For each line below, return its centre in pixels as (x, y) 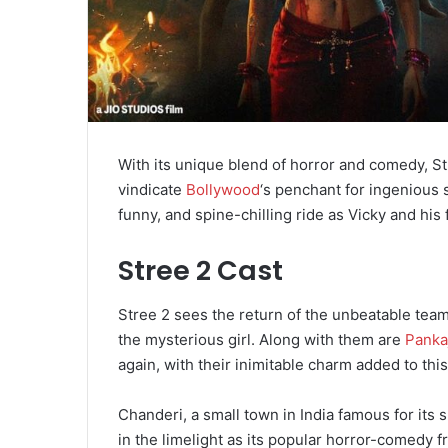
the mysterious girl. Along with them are (261, 340)
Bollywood (223, 189)
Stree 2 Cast (200, 270)
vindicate (152, 189)
